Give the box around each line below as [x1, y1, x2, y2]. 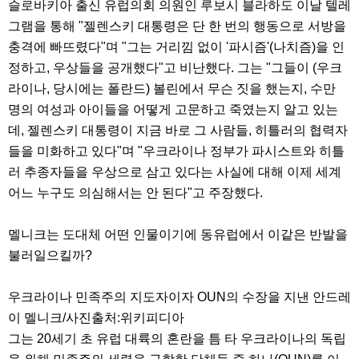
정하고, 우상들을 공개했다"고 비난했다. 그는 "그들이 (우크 [8, 61, 342, 75]
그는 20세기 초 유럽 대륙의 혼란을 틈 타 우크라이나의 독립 [8, 332, 346, 346]
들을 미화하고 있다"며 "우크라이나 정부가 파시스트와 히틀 [8, 144, 345, 159]
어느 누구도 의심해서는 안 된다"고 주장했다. [8, 186, 266, 200]
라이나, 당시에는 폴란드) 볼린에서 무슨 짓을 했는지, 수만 [8, 82, 336, 96]
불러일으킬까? [8, 248, 95, 263]
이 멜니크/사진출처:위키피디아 [8, 311, 184, 325]
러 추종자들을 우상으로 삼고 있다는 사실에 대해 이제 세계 [8, 165, 341, 179]
